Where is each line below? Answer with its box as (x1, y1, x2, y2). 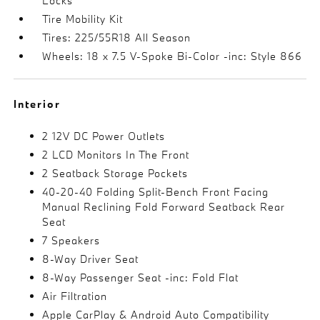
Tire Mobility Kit (42, 12, 124, 26)
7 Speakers (42, 234, 101, 247)
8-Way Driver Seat (42, 252, 139, 266)
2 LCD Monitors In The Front (42, 148, 190, 161)
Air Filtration (42, 289, 108, 303)
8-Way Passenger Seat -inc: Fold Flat (42, 271, 239, 284)
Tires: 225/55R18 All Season (42, 31, 191, 44)
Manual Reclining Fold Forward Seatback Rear (42, 200, 286, 214)
